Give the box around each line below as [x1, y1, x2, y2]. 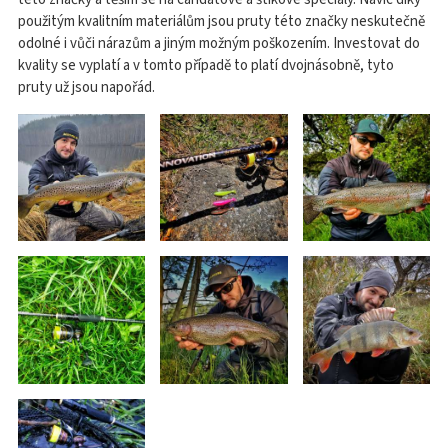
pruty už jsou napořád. [18, 76, 155, 98]
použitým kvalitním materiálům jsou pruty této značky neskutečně [18, 10, 425, 32]
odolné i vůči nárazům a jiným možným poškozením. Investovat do [18, 32, 420, 54]
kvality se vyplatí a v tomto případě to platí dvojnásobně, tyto [18, 54, 394, 76]
